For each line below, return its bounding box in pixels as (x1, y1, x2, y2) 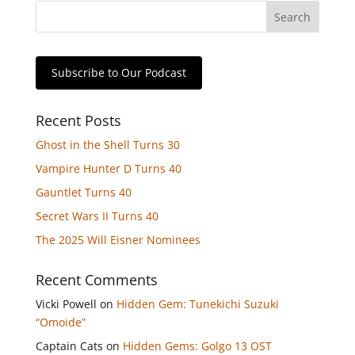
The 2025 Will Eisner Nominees (35, 232, 200, 247)
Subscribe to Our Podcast (51, 65, 186, 80)
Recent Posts (35, 111, 121, 130)
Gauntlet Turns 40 (35, 185, 132, 200)
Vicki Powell (35, 296, 97, 311)
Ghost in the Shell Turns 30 (35, 137, 180, 152)
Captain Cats (35, 338, 103, 353)
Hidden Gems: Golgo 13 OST (122, 338, 272, 353)
